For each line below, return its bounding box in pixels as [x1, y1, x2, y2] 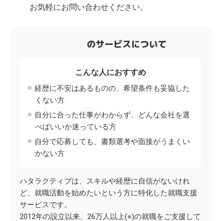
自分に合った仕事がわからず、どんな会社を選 [35, 110, 190, 119]
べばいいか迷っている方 [35, 122, 116, 131]
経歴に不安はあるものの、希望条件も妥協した [35, 84, 190, 93]
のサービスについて [86, 37, 167, 51]
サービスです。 [20, 200, 72, 209]
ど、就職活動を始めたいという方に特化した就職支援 [20, 188, 197, 197]
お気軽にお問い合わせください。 [30, 2, 148, 12]
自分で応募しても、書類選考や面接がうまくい [35, 137, 190, 146]
